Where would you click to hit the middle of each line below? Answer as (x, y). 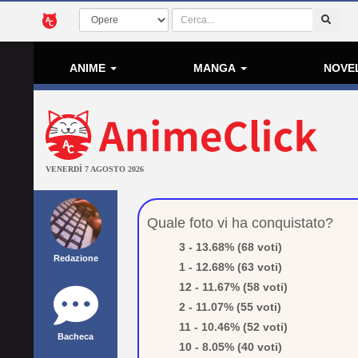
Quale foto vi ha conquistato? (240, 223)
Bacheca (76, 336)
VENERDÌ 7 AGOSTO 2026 (95, 169)
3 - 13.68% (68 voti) (231, 247)
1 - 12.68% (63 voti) (231, 267)
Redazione (76, 258)
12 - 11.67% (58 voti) (233, 287)
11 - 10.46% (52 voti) (233, 327)
